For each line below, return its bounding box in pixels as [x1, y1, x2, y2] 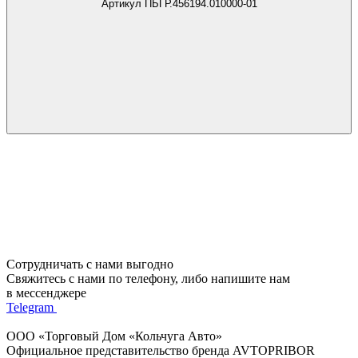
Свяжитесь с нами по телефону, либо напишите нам [6, 271, 290, 285]
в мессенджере [6, 285, 86, 300]
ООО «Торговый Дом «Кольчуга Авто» [6, 328, 222, 343]
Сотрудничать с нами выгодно [6, 257, 173, 271]
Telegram [6, 300, 54, 314]
